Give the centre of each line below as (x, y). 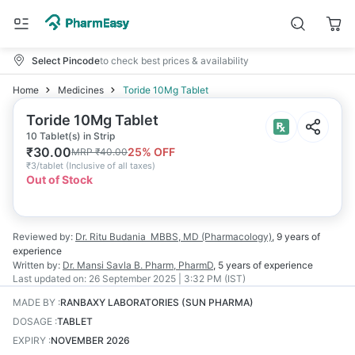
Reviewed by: (43, 237)
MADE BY (34, 302)
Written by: (36, 265)
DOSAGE (32, 321)
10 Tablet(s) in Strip (71, 136)
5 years (234, 265)
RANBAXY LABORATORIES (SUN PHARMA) (157, 302)
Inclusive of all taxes (111, 166)
